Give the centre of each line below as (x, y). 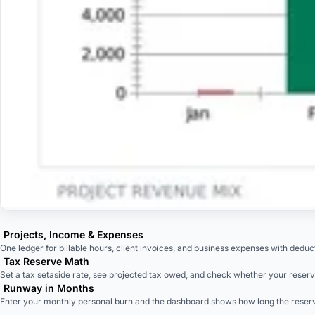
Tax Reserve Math (46, 261)
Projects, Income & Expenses (73, 234)
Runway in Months (49, 288)
